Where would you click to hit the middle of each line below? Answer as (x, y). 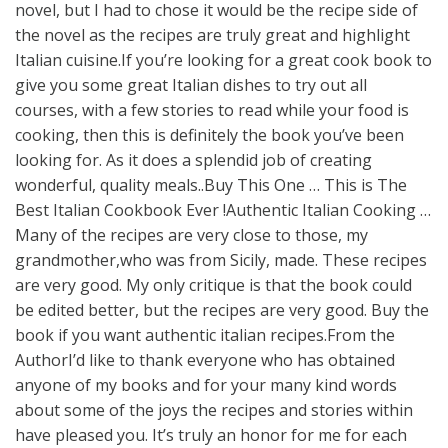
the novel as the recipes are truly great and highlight (212, 34)
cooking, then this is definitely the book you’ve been (209, 134)
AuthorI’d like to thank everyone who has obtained (205, 359)
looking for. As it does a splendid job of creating (193, 159)
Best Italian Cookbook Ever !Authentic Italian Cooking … (223, 209)
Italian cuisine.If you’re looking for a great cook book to (223, 59)
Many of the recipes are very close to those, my (191, 234)
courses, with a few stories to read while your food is (212, 109)
